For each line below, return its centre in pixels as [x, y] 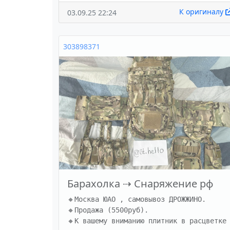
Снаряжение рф [174, 184]
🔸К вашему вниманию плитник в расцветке [147, 221]
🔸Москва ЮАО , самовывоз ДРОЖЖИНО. [139, 199]
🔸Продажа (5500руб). [110, 210]
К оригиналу [202, 12]
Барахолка [94, 184]
